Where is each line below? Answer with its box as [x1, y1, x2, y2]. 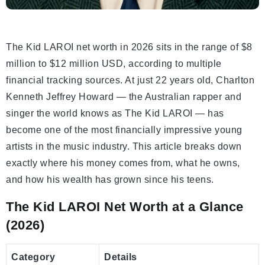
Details [104, 252, 137, 263]
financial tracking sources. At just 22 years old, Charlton [6, 75, 254, 86]
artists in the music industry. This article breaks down [6, 141, 242, 152]
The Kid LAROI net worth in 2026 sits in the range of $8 [6, 42, 253, 53]
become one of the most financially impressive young [6, 125, 243, 135]
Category [11, 252, 55, 263]
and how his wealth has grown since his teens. [6, 174, 214, 185]
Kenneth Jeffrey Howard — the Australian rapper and [6, 92, 241, 102]
